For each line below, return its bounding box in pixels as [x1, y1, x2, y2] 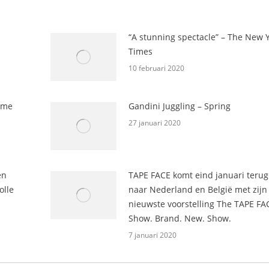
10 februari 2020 [128, 63, 185, 73]
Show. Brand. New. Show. [128, 213, 232, 224]
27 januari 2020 [128, 118, 181, 128]
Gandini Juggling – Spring [128, 100, 231, 112]
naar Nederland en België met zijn [128, 184, 268, 195]
